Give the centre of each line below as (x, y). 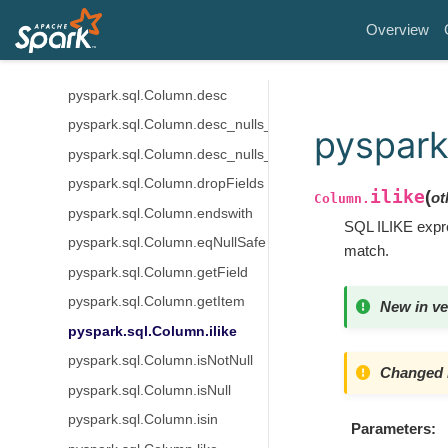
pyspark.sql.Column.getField (157, 272)
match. (366, 250)
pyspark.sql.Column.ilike (152, 331)
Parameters (391, 429)
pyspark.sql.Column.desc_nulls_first (181, 124)
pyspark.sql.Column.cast (145, 36)
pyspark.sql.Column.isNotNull (160, 360)
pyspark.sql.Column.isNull (149, 390)
